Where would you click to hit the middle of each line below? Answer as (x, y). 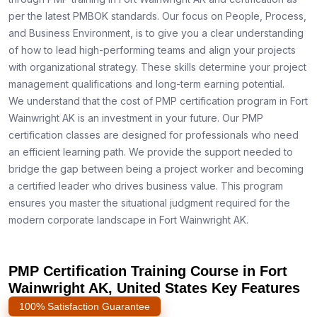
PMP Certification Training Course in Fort (148, 271)
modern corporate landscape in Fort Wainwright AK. (128, 220)
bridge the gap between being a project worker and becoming (156, 169)
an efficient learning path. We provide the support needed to (151, 152)
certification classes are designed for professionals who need (154, 135)
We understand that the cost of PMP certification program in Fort (158, 101)
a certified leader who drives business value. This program (146, 186)
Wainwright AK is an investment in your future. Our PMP (136, 118)
